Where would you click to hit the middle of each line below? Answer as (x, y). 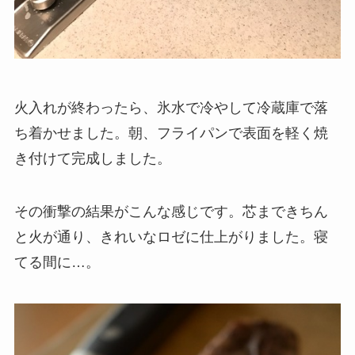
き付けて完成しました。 (92, 158)
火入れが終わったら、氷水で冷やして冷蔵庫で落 (171, 107)
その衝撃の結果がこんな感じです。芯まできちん (171, 212)
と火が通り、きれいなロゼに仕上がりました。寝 (171, 237)
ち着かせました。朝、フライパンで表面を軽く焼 (171, 133)
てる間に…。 (57, 263)
